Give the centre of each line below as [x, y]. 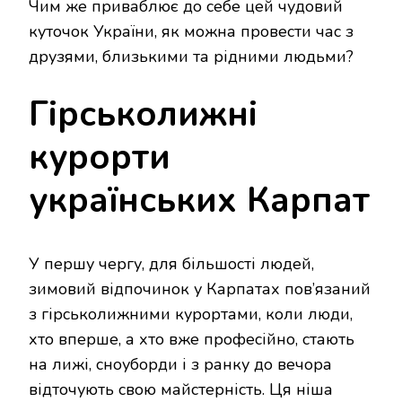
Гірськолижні [143, 114]
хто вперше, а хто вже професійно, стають [192, 339]
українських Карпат [199, 200]
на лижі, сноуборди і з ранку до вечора [180, 364]
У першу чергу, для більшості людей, [171, 263]
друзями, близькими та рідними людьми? [191, 56]
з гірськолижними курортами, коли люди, [191, 314]
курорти [100, 157]
